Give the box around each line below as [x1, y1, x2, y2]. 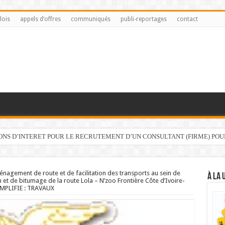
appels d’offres [20, 16, 61, 23]
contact [176, 16, 198, 23]
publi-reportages [120, 16, 167, 23]
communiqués [70, 16, 110, 23]
